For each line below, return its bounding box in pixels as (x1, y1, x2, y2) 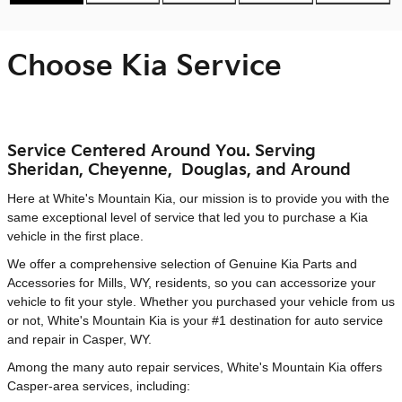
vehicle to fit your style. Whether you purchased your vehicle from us (7, 293, 395, 309)
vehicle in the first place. (7, 228, 144, 243)
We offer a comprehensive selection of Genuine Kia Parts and (7, 256, 357, 271)
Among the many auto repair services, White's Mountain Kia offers (7, 359, 382, 374)
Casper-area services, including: (7, 378, 190, 393)
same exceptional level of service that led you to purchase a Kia (7, 209, 368, 224)
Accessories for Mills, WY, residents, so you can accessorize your (7, 275, 376, 290)
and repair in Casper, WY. (7, 331, 152, 346)
